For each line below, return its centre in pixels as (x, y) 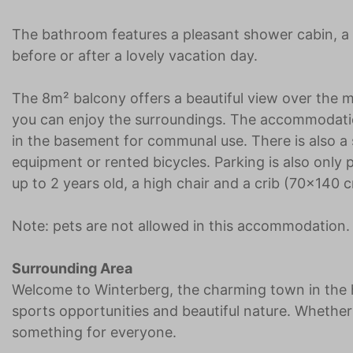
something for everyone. (96, 333)
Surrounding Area (72, 269)
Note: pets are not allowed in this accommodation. (181, 226)
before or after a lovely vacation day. (135, 56)
